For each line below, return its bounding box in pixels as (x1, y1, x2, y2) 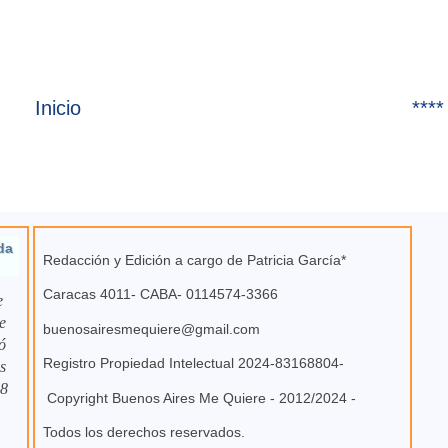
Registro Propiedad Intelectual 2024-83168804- (43, 355, 344, 372)
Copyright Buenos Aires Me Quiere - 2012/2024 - (43, 389, 356, 406)
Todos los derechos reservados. (43, 424, 245, 441)
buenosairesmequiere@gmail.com (43, 320, 264, 337)
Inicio (35, 96, 81, 119)
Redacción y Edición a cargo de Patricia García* (43, 252, 346, 269)
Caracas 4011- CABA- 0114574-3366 (43, 286, 278, 303)
